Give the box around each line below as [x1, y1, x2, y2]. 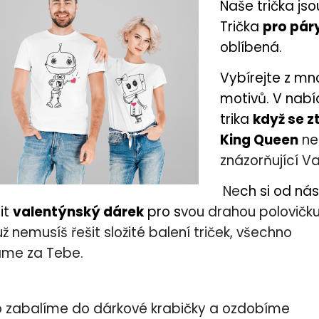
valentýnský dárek [13, 202, 144, 222]
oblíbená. [220, 38, 282, 58]
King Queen [220, 130, 298, 150]
